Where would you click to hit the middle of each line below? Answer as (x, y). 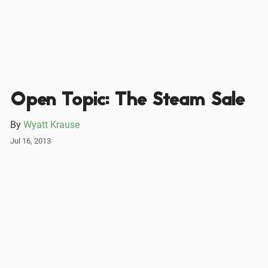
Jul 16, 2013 (30, 141)
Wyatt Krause (51, 125)
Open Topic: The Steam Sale (127, 101)
